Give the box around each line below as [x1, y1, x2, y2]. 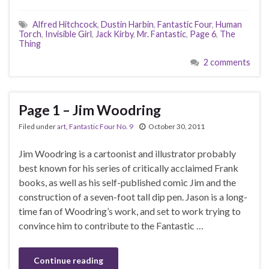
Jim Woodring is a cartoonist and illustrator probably [19, 148, 236, 160]
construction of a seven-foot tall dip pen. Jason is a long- [19, 191, 247, 203]
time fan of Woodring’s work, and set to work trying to [19, 205, 241, 217]
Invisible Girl [45, 29, 92, 40]
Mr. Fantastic [137, 29, 186, 40]
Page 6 [190, 29, 216, 40]
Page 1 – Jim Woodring [19, 101, 161, 119]
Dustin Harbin [101, 19, 154, 30]
